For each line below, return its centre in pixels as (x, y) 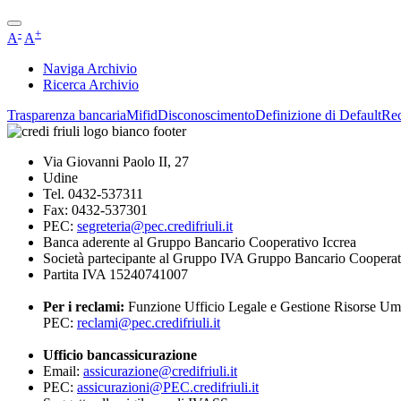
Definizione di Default (318, 115)
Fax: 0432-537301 (95, 210)
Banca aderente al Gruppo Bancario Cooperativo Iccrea (200, 243)
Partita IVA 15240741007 (115, 275)
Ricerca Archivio (91, 85)
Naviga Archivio (90, 69)
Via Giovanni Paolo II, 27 (116, 162)
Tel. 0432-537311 (93, 194)
